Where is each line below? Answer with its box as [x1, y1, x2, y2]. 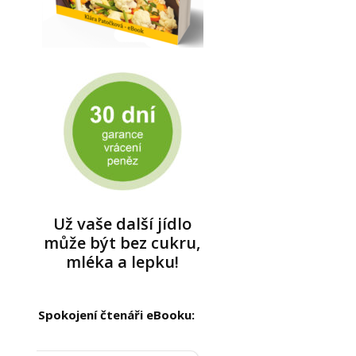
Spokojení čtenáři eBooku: [37, 307, 195, 323]
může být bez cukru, [44, 232, 201, 253]
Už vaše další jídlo [52, 213, 192, 234]
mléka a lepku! [65, 251, 179, 273]
